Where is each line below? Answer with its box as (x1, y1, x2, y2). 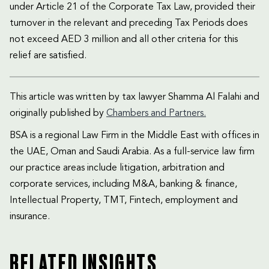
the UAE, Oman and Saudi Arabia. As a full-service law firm (10, 147, 255, 157)
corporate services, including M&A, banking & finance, (10, 179, 237, 189)
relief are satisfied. (10, 50, 86, 61)
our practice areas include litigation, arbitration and (10, 163, 225, 173)
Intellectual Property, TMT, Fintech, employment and (10, 195, 238, 205)
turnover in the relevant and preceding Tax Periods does (10, 18, 247, 28)
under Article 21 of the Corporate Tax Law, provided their (10, 2, 255, 12)
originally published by (10, 108, 106, 118)
